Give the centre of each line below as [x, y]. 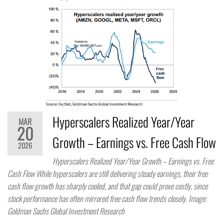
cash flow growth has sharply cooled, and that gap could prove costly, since [107, 186]
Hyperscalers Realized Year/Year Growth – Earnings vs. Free [133, 161]
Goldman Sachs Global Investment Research [66, 211]
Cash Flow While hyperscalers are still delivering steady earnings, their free [107, 173]
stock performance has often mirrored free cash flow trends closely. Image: [107, 198]
